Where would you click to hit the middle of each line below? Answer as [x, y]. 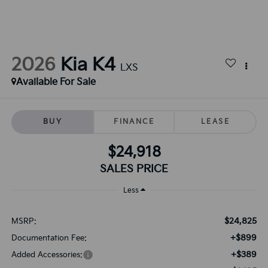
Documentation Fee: [49, 238]
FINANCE [134, 121]
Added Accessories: [47, 255]
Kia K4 [88, 66]
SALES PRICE [134, 169]
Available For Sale [56, 83]
